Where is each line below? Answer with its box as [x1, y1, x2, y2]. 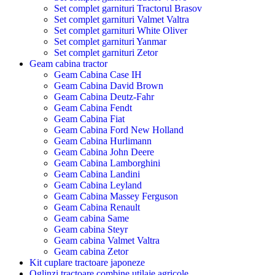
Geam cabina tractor [29, 58, 107, 69]
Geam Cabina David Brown [54, 80, 163, 91]
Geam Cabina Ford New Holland [54, 124, 184, 135]
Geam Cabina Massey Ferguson [54, 190, 178, 201]
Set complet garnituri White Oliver [54, 25, 187, 36]
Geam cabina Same [54, 212, 129, 223]
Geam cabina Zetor [54, 246, 128, 257]
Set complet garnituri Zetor [54, 47, 158, 58]
